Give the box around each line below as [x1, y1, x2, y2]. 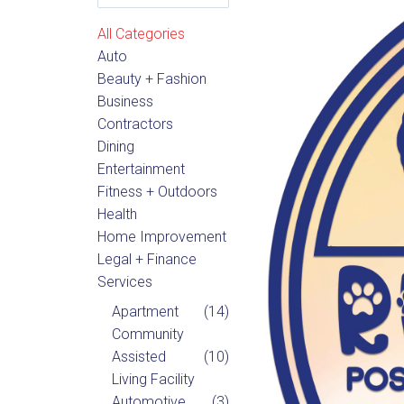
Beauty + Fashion [96, 69, 207, 87]
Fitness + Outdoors [96, 182, 217, 200]
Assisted [111, 347, 166, 365]
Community [111, 325, 184, 343]
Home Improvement [96, 227, 226, 245]
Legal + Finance [96, 250, 197, 268]
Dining [96, 137, 134, 155]
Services [96, 272, 152, 290]
